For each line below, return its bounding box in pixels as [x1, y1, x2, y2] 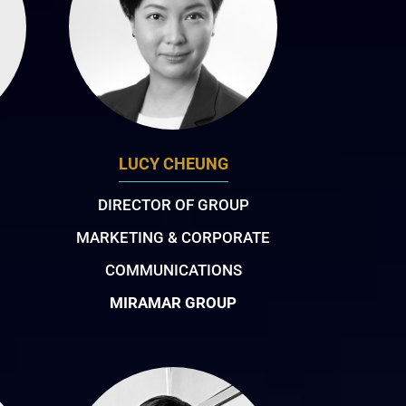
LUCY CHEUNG [118, 153, 228, 173]
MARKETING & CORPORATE [76, 227, 271, 246]
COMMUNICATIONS [104, 260, 242, 279]
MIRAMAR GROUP [110, 293, 237, 312]
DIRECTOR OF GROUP [97, 195, 249, 214]
